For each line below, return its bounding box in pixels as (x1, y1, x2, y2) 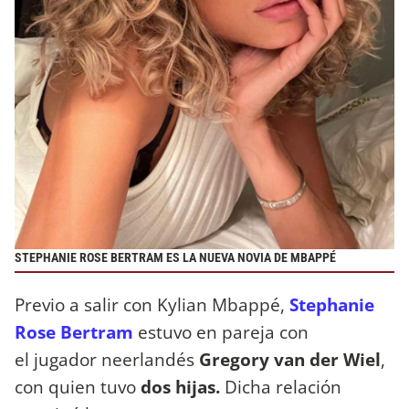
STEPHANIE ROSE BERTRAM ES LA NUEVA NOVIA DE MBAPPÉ (15, 250, 336, 267)
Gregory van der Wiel (194, 346, 381, 372)
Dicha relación (220, 373, 341, 399)
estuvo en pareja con (133, 319, 309, 344)
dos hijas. (141, 373, 220, 399)
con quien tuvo (15, 373, 141, 399)
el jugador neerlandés (15, 346, 194, 372)
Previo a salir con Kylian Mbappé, (15, 291, 289, 317)
